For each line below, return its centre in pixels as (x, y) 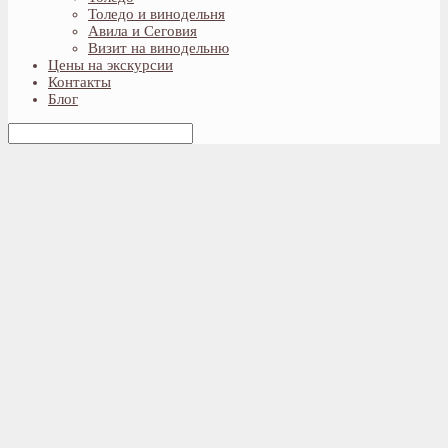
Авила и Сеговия (142, 31)
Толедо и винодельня (156, 14)
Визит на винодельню (158, 48)
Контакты (79, 82)
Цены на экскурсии (110, 65)
